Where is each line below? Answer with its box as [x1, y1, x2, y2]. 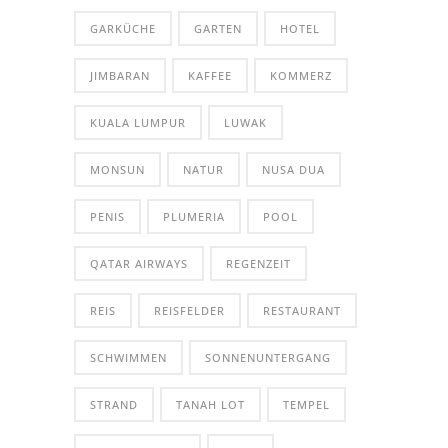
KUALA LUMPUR [90, 114, 186, 130]
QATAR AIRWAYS [90, 255, 188, 271]
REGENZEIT [226, 255, 291, 271]
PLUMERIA [163, 208, 225, 224]
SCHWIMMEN [90, 349, 167, 365]
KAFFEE [188, 67, 232, 83]
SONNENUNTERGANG [205, 349, 331, 365]
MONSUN [90, 161, 145, 177]
